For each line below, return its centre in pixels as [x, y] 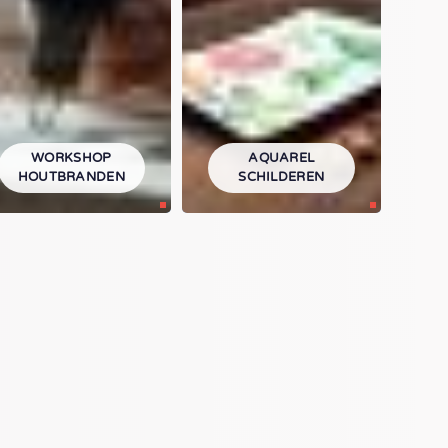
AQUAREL [281, 157]
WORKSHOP [71, 157]
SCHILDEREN [281, 176]
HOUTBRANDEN [71, 176]
